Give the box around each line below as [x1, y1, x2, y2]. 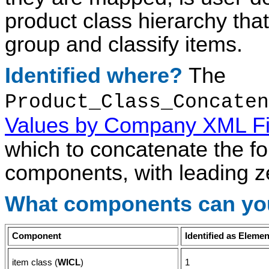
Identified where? [5, 63, 189, 88]
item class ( [12, 257, 58, 267]
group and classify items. [5, 32, 243, 56]
